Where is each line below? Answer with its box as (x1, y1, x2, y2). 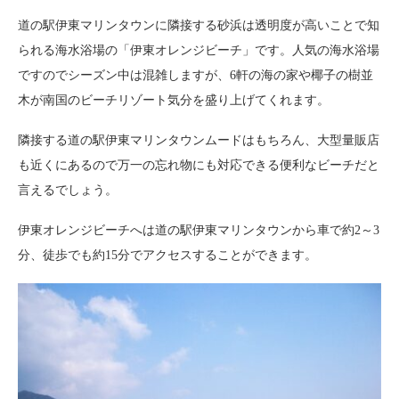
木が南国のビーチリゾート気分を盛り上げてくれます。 (18, 93, 330, 107)
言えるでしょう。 (18, 183, 118, 197)
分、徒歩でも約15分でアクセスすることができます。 (18, 248, 317, 262)
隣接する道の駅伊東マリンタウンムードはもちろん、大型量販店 (18, 133, 379, 147)
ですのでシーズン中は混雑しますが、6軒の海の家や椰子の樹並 (18, 68, 373, 82)
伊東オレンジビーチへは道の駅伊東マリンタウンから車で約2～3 (18, 223, 379, 237)
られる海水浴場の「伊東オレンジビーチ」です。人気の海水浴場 (18, 43, 379, 57)
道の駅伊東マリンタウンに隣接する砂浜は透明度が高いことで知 (18, 18, 379, 32)
